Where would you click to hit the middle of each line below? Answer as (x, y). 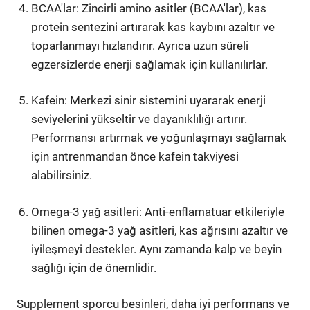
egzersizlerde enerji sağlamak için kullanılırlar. (150, 64)
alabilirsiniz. (62, 175)
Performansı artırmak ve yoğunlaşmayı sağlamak (159, 138)
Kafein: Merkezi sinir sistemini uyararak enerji (149, 100)
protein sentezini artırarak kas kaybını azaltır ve (153, 27)
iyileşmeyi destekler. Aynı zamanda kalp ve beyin (157, 249)
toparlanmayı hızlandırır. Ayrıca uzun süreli (140, 45)
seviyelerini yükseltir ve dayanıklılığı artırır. (139, 119)
